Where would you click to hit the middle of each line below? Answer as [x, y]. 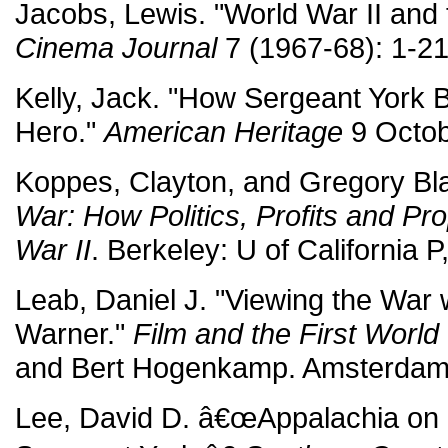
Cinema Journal [116, 47]
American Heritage [223, 131]
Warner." [74, 333]
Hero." [59, 131]
